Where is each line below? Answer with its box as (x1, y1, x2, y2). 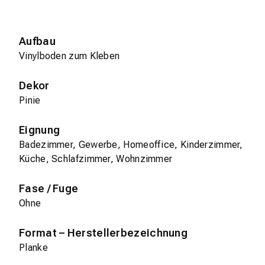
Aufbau (19, 35, 56, 48)
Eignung (19, 124, 60, 137)
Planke (19, 242, 48, 254)
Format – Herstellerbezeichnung (19, 227, 188, 240)
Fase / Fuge (19, 182, 79, 195)
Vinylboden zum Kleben (19, 50, 120, 62)
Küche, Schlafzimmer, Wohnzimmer (19, 153, 173, 165)
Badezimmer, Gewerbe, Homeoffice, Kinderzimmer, (19, 139, 243, 151)
